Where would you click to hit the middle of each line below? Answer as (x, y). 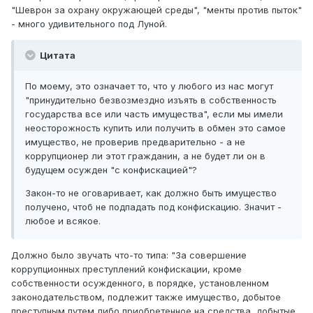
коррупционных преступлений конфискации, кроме (126, 269)
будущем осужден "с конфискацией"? (111, 169)
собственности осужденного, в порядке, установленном (140, 283)
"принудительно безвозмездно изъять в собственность (151, 100)
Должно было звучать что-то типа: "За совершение (129, 255)
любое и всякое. (63, 220)
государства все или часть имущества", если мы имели (154, 114)
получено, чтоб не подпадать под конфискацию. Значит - (153, 206)
